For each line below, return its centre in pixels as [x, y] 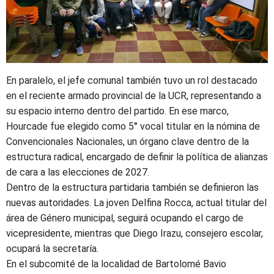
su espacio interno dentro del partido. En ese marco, [117, 111]
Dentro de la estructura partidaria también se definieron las [132, 187]
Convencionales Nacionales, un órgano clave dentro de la [128, 141]
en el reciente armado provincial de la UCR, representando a [134, 95]
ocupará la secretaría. [52, 248]
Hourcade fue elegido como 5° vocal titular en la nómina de [133, 126]
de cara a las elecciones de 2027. [78, 172]
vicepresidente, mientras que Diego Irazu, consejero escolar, [135, 233]
